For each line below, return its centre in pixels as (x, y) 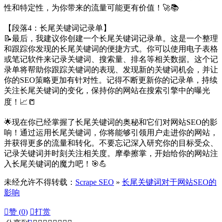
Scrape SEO (95, 182)
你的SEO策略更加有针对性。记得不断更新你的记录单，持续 (111, 80)
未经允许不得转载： (40, 182)
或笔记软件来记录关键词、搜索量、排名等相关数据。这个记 (111, 59)
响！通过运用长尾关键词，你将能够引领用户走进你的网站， (111, 133)
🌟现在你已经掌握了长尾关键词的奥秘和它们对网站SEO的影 (111, 122)
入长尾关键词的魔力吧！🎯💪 (55, 164)
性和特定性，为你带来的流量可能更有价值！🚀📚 (91, 8)
